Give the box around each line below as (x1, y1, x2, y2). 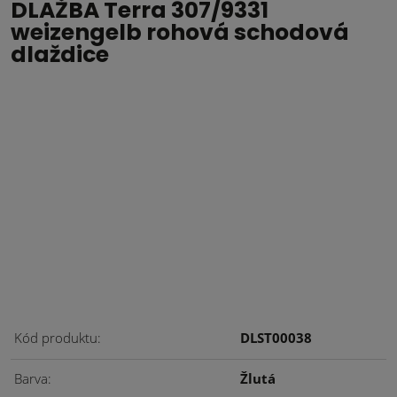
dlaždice (11, 39, 109, 70)
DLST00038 (240, 329, 312, 346)
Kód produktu (14, 329, 97, 346)
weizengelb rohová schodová (11, 17, 349, 48)
